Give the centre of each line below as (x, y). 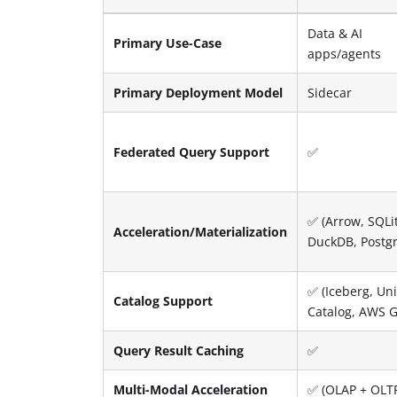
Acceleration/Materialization (201, 231)
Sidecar (330, 92)
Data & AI (335, 33)
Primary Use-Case (168, 43)
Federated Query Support (192, 152)
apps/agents (345, 53)
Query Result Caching (179, 350)
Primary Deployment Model (198, 92)
